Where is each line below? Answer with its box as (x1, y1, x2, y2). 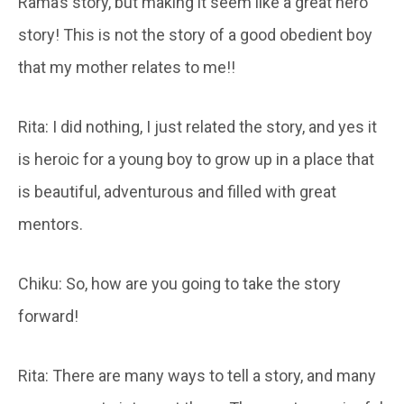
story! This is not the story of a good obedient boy (18, 24, 372, 44)
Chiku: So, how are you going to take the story (18, 273, 341, 293)
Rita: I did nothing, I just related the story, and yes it (18, 116, 377, 136)
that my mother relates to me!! (18, 57, 235, 77)
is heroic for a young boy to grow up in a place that (18, 149, 374, 169)
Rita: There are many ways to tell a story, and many (18, 365, 376, 385)
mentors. (18, 214, 83, 234)
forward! (18, 306, 78, 326)
